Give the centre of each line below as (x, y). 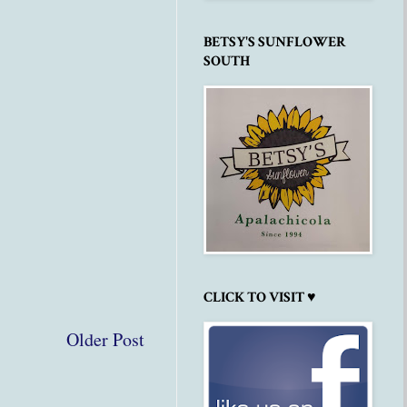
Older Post (105, 339)
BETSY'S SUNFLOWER (275, 43)
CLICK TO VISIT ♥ (260, 298)
